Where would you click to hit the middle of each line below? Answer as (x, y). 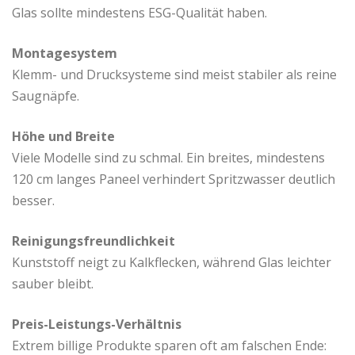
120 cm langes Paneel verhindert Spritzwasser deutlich (174, 179)
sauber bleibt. (53, 284)
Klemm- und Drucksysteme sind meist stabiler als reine (174, 75)
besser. (33, 201)
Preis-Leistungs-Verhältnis (97, 324)
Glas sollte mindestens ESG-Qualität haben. (139, 13)
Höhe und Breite (63, 137)
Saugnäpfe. (46, 96)
